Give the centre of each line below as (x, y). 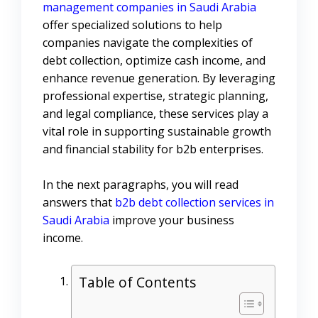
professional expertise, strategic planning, (155, 96)
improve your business (172, 220)
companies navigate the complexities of (148, 43)
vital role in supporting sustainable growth (157, 132)
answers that (79, 203)
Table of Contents (137, 283)
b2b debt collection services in (194, 203)
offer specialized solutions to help (132, 25)
